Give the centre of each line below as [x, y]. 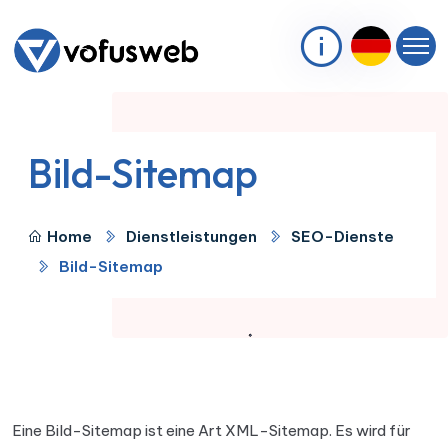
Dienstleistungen [191, 236]
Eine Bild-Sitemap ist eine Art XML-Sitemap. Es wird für [211, 430]
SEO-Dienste [342, 236]
